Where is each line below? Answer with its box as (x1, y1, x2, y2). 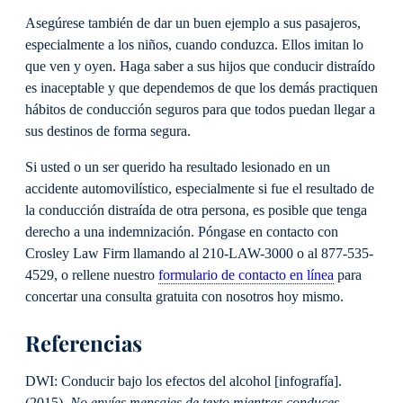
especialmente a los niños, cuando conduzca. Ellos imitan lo (25, 36, 363, 53)
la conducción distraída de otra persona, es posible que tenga (25, 202, 367, 219)
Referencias (25, 328, 142, 358)
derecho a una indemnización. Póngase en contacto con (25, 224, 338, 241)
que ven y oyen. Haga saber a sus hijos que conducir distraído (25, 58, 375, 75)
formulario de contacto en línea (158, 267, 334, 284)
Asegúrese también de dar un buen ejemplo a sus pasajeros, (25, 14, 361, 31)
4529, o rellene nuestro (25, 267, 158, 284)
